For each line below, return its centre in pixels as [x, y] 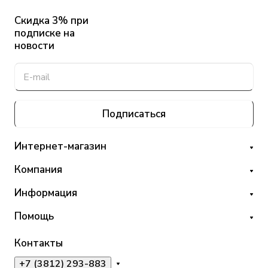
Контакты [39, 243]
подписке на [45, 33]
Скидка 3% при [51, 21]
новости [34, 46]
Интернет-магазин [60, 147]
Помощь [34, 217]
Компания [38, 170]
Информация [46, 193]
